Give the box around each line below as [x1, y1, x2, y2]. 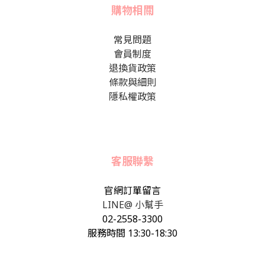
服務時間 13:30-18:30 [88, 226, 177, 240]
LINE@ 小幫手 [102, 198, 163, 211]
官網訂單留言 [104, 183, 161, 197]
